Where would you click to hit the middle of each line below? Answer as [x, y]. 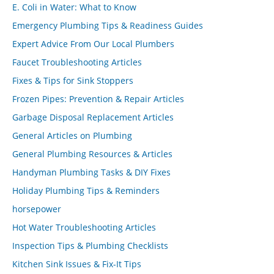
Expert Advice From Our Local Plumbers [93, 44]
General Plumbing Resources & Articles [92, 154]
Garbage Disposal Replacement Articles [93, 117]
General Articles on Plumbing [72, 135]
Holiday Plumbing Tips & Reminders [86, 191]
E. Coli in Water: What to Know [74, 7]
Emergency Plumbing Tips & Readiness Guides [108, 25]
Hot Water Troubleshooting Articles [84, 227]
